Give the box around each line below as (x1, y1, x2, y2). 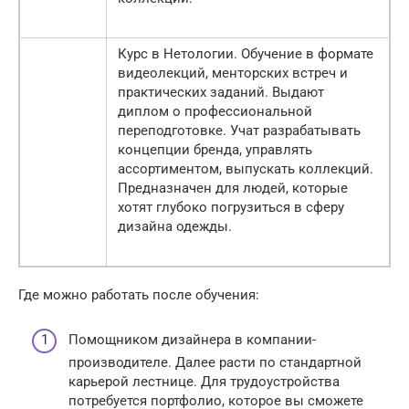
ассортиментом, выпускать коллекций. (118, 161, 373, 178)
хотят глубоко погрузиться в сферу (118, 199, 344, 216)
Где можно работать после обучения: (18, 287, 259, 304)
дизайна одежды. (118, 218, 232, 236)
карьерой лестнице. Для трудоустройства (68, 372, 340, 390)
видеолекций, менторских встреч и (118, 65, 348, 82)
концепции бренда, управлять (118, 142, 312, 159)
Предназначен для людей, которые (118, 180, 348, 197)
